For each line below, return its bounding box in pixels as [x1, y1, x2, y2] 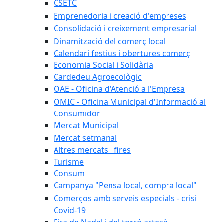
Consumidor [54, 108, 100, 119]
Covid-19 [54, 205, 86, 216]
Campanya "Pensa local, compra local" [54, 180, 197, 191]
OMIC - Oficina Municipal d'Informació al [54, 96, 206, 107]
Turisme [54, 156, 84, 167]
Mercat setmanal [54, 132, 117, 144]
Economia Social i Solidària [54, 59, 153, 70]
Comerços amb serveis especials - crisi [54, 193, 197, 204]
